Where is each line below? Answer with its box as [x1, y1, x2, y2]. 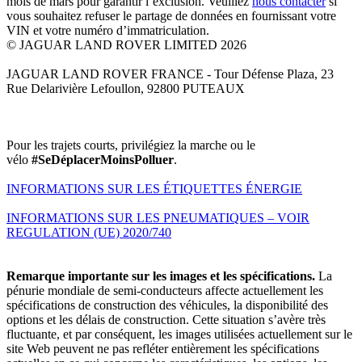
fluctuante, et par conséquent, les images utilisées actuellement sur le [6, 326, 352, 341]
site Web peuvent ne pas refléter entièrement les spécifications [6, 341, 319, 356]
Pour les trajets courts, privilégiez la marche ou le [6, 137, 255, 152]
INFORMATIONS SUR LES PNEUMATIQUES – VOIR [6, 210, 309, 225]
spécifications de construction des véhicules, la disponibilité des [6, 297, 328, 312]
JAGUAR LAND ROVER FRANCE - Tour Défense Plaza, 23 [6, 66, 334, 81]
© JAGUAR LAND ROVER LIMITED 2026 [6, 37, 246, 52]
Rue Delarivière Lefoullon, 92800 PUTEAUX [6, 81, 245, 95]
